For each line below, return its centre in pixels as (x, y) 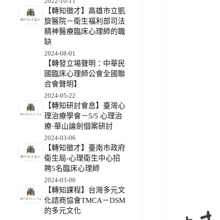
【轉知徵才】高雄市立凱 (85, 11)
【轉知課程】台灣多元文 (85, 190)
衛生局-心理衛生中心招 (82, 158)
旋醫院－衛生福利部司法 (85, 21)
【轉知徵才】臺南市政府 (85, 148)
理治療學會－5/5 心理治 (83, 116)
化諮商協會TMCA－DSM (85, 201)
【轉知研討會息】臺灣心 (85, 106)
